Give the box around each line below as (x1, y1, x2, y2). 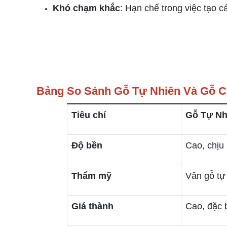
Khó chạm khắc (53, 3, 120, 13)
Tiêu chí (71, 110, 106, 120)
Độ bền (71, 140, 102, 150)
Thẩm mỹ (71, 171, 111, 181)
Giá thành (71, 201, 113, 211)
